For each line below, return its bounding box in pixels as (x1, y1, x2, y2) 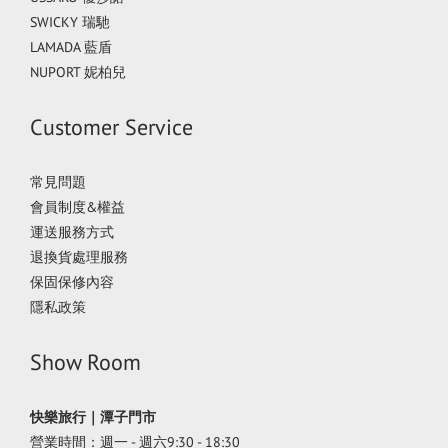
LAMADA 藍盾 (30, 37, 112, 56)
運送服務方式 (30, 222, 114, 241)
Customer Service (30, 112, 193, 141)
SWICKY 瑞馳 (30, 12, 110, 31)
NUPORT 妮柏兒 (30, 62, 126, 81)
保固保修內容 (30, 272, 114, 291)
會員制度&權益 (30, 197, 125, 216)
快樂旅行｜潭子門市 (30, 407, 156, 426)
